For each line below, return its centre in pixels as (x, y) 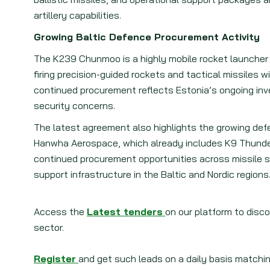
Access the (59, 212)
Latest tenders (125, 212)
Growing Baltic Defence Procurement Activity (147, 37)
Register (55, 259)
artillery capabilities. (77, 15)
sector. (49, 227)
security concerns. (74, 105)
